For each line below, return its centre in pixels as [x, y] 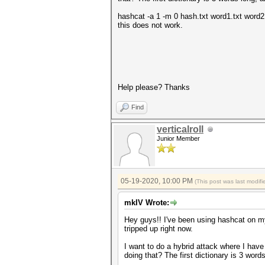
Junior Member [178, 138]
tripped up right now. [159, 229]
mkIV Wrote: [147, 203]
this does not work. [150, 25]
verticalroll [180, 129]
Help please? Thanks [154, 87]
